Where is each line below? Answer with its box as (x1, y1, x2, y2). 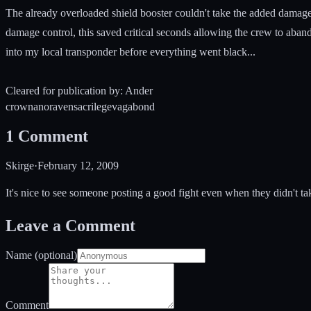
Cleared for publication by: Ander (6, 84, 153, 96)
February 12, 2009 (37, 159, 119, 171)
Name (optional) (6, 249, 77, 262)
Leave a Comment (6, 216, 135, 235)
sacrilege (74, 100, 112, 112)
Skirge (6, 159, 34, 171)
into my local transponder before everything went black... (6, 45, 255, 58)
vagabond (112, 100, 155, 112)
